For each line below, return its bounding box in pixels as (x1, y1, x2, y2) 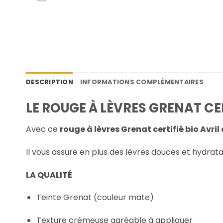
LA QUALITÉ (26, 169, 72, 181)
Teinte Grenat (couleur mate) (36, 192, 154, 204)
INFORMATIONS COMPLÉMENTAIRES (80, 78, 204, 87)
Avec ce (26, 123, 60, 135)
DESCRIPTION (26, 78, 73, 87)
